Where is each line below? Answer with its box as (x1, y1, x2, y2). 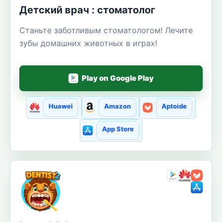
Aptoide (161, 102, 187, 110)
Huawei (49, 102, 73, 110)
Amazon (104, 102, 131, 110)
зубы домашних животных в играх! (19, 38, 157, 48)
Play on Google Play (82, 73, 154, 83)
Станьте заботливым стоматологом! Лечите (19, 25, 193, 35)
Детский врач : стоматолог (19, 3, 155, 16)
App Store (102, 125, 134, 133)
